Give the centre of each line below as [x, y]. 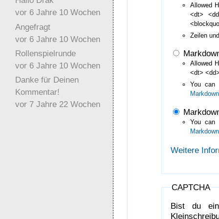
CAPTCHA [191, 187]
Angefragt [33, 27]
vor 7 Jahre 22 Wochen [57, 104]
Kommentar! [37, 92]
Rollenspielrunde [45, 53]
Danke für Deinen [47, 80]
